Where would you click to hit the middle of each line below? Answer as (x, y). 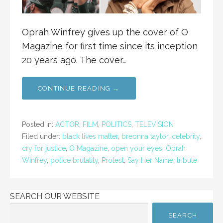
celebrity (186, 137)
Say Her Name (150, 161)
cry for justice (44, 149)
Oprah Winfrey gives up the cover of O (105, 32)
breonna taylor (145, 137)
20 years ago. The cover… (74, 60)
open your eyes (137, 149)
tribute (187, 161)
